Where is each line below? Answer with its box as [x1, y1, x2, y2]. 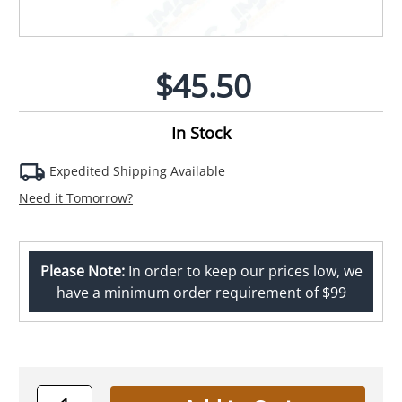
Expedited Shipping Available [46, 162, 225, 179]
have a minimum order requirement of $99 [56, 282, 346, 302]
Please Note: [39, 260, 125, 281]
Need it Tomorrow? [19, 188, 133, 206]
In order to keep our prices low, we [124, 260, 363, 281]
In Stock [171, 121, 231, 144]
